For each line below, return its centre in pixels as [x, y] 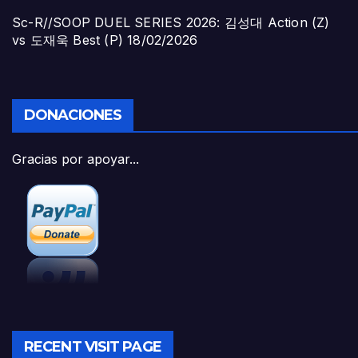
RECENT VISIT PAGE [93, 346]
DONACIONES [73, 115]
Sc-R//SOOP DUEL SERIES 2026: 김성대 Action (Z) [171, 23]
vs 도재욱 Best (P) [68, 40]
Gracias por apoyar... [76, 159]
